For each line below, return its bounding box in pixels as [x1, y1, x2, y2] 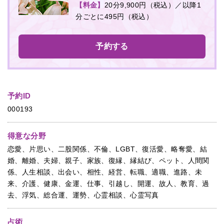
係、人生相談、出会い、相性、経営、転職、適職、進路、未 [7, 167, 202, 176]
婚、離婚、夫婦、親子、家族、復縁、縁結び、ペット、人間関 [7, 156, 209, 164]
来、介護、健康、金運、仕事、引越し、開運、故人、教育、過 [7, 179, 209, 187]
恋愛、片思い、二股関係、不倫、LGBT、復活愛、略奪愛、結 [7, 144, 207, 153]
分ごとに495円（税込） [75, 12, 153, 20]
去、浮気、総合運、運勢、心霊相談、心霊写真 [7, 190, 159, 199]
